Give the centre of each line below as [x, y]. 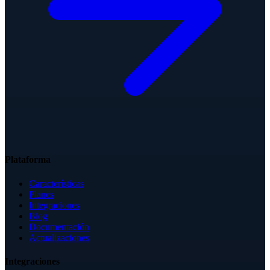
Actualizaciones [59, 237]
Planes [41, 194]
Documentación [59, 227]
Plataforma [28, 160]
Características [56, 183]
